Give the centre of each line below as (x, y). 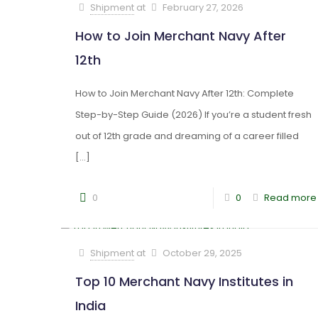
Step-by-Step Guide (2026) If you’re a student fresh (193, 115)
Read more (290, 198)
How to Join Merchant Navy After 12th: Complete (184, 93)
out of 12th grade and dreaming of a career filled (187, 136)
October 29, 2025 (203, 253)
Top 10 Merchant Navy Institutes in (184, 281)
